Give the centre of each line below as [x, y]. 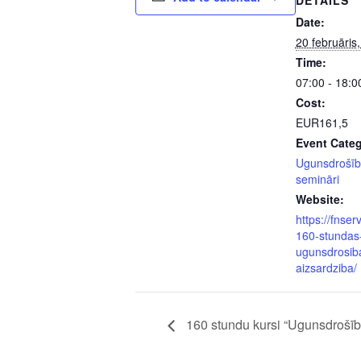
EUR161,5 [322, 122]
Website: [320, 199]
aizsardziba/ [326, 268]
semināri [317, 179]
